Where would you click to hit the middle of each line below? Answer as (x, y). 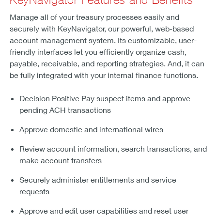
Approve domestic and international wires (91, 129)
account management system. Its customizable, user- (103, 40)
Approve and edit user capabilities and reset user (104, 211)
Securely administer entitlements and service (98, 180)
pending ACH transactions (65, 110)
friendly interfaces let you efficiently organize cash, (98, 52)
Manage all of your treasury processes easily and (94, 17)
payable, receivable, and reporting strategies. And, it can (107, 63)
